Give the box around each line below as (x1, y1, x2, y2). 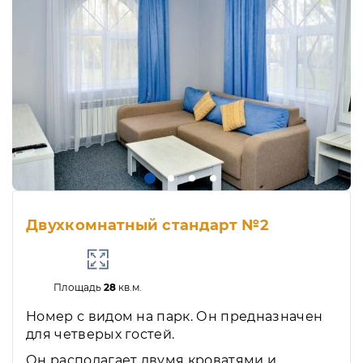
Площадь (53, 281, 105, 294)
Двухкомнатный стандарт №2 (26, 216, 269, 235)
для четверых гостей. (26, 327, 175, 343)
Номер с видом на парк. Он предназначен (26, 309, 323, 325)
